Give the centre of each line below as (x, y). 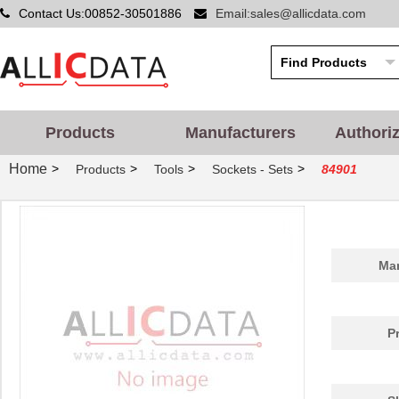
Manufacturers (240, 133)
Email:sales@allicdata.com (291, 13)
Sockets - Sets (252, 170)
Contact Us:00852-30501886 (102, 13)
